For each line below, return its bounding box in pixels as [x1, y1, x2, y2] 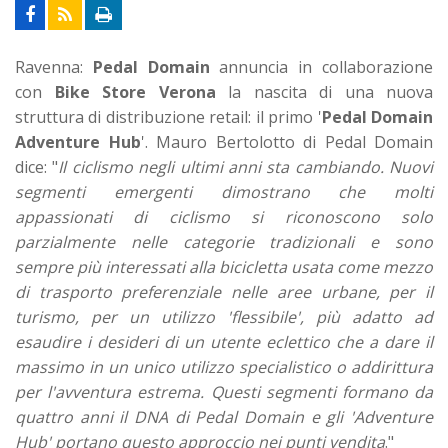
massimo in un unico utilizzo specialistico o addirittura [15, 355, 433, 378]
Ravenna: [15, 55, 93, 78]
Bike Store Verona [54, 80, 216, 103]
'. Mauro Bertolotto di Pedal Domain [140, 130, 433, 153]
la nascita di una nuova [215, 80, 433, 103]
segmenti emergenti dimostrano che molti [15, 180, 433, 203]
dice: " [15, 155, 59, 178]
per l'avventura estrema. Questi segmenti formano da [15, 380, 433, 403]
